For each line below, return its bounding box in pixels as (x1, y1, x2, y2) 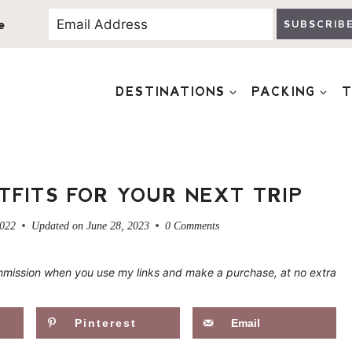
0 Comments (164, 219, 219, 232)
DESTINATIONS (115, 84, 225, 98)
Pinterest (74, 316, 137, 329)
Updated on (31, 219, 84, 232)
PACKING (251, 84, 316, 98)
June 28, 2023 (86, 219, 149, 232)
